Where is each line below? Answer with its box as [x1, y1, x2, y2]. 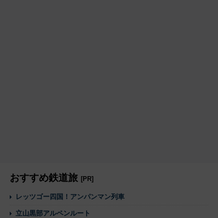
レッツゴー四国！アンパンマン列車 [16, 192, 125, 200]
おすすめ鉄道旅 [10, 172, 81, 183]
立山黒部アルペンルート [16, 209, 91, 217]
